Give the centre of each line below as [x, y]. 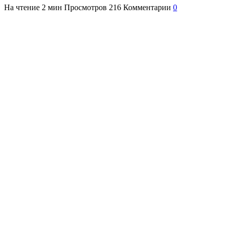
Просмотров [85, 7]
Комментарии [147, 7]
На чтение [22, 7]
